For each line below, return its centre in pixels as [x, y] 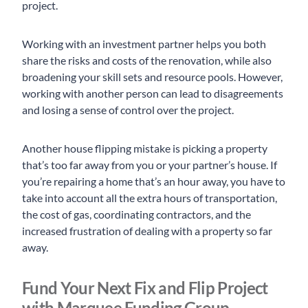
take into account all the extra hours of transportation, [150, 198]
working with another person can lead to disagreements [153, 93]
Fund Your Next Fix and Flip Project [145, 288]
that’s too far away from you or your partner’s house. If [150, 165]
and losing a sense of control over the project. [129, 110]
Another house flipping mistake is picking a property [145, 148]
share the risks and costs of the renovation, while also [147, 60]
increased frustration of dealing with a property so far [147, 231]
